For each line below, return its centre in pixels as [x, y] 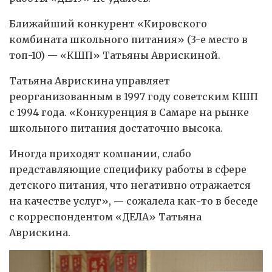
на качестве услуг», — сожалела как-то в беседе [134, 201]
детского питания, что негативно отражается [130, 185]
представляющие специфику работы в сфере [128, 170]
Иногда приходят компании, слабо [100, 154]
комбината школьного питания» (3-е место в [128, 40]
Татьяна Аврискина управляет [90, 81]
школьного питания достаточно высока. [116, 128]
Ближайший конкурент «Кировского [108, 24]
